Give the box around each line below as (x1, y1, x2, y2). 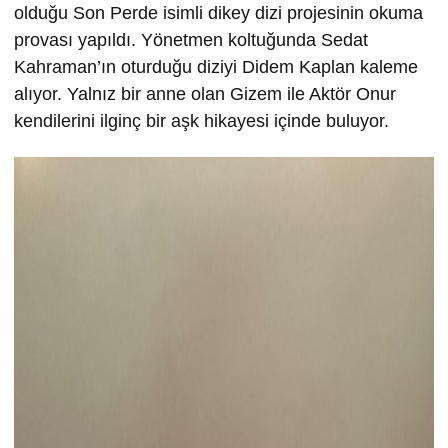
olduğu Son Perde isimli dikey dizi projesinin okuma (14, 3, 423, 24)
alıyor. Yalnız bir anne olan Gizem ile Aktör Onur (14, 84, 396, 105)
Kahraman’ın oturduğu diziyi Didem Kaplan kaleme (14, 57, 418, 78)
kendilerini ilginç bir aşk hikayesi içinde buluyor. (14, 111, 389, 132)
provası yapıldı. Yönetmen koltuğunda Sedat (14, 30, 368, 51)
